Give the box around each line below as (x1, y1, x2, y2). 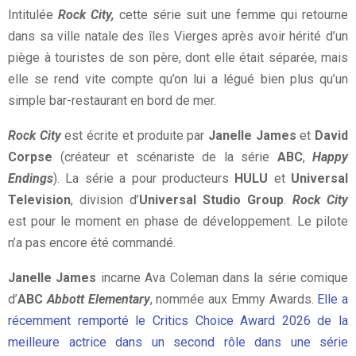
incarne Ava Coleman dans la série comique (96, 269, 348, 285)
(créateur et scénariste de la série (52, 149, 277, 164)
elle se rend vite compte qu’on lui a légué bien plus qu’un (8, 71, 348, 87)
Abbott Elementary (46, 291, 150, 307)
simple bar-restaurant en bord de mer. (8, 92, 216, 108)
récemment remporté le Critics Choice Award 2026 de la (8, 312, 348, 328)
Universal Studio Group (139, 192, 284, 207)
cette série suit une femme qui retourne (114, 6, 348, 22)
